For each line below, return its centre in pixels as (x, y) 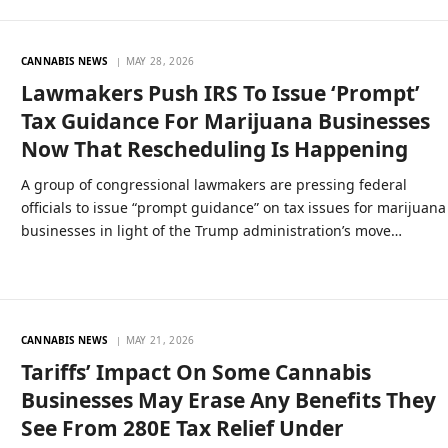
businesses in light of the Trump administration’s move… (212, 230)
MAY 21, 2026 (160, 339)
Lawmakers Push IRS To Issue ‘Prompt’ (221, 92)
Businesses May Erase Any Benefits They (229, 399)
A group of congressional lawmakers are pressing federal (214, 184)
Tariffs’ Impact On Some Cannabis (196, 371)
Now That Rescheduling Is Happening (215, 148)
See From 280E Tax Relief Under (183, 427)
